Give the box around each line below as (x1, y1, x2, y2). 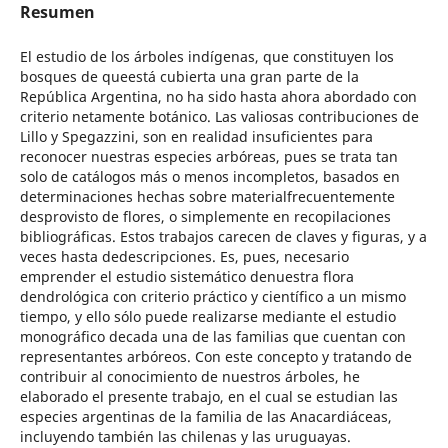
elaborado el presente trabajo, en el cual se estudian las (19, 387, 398, 406)
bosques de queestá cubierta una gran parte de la (19, 67, 359, 86)
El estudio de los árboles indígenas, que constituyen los (19, 47, 394, 66)
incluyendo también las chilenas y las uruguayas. (19, 427, 351, 446)
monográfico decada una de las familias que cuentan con (19, 327, 406, 346)
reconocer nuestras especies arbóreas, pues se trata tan (19, 147, 398, 166)
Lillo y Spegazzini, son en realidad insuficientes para (19, 127, 373, 146)
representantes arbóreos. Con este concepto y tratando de (19, 347, 412, 366)
